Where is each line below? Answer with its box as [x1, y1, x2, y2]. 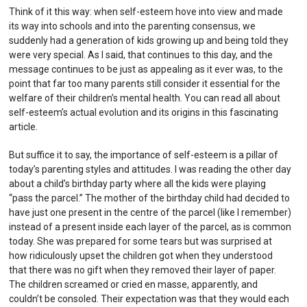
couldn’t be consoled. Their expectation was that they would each [9, 293, 290, 304]
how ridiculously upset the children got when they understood [9, 249, 273, 261]
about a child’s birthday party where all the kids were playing [9, 177, 267, 189]
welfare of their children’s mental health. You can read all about [9, 92, 281, 103]
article [9, 121, 36, 132]
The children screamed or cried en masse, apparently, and [9, 278, 258, 290]
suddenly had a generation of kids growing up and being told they [9, 34, 289, 46]
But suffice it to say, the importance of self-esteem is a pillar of [9, 149, 279, 160]
